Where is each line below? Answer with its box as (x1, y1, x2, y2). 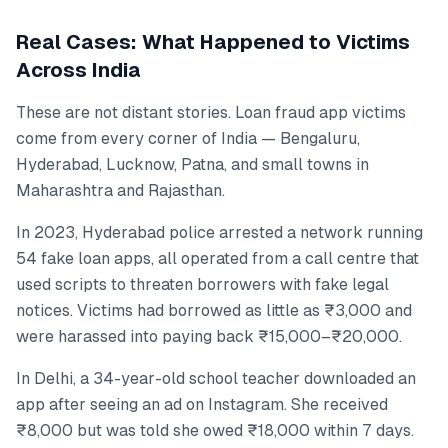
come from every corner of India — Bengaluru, (16, 128, 360, 148)
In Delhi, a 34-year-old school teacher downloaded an (16, 368, 416, 388)
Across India (16, 58, 141, 81)
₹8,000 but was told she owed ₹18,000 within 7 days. (16, 420, 414, 440)
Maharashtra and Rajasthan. (16, 180, 225, 200)
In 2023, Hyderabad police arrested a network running (16, 222, 423, 242)
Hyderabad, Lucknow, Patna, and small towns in (16, 154, 369, 174)
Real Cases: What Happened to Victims (16, 30, 410, 53)
